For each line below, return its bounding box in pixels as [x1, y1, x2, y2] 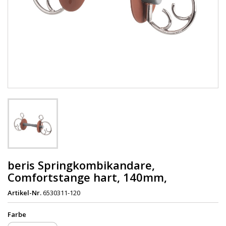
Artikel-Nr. [8, 188, 41, 197]
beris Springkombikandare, [8, 157, 155, 173]
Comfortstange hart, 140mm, [8, 169, 167, 185]
